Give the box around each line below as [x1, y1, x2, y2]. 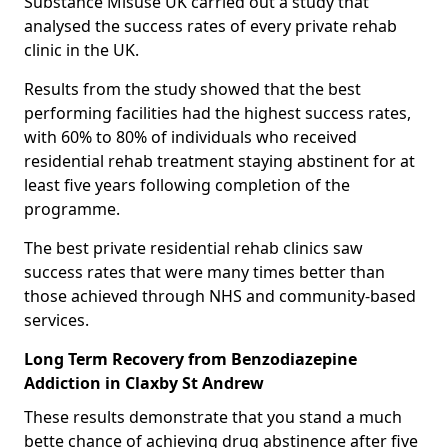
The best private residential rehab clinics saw [24, 236, 363, 259]
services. [24, 308, 89, 331]
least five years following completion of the [24, 173, 350, 196]
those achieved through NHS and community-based [24, 284, 416, 307]
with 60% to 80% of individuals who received [24, 125, 357, 148]
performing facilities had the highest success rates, [24, 101, 411, 124]
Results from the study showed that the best [24, 77, 361, 100]
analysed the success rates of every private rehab [24, 14, 397, 37]
